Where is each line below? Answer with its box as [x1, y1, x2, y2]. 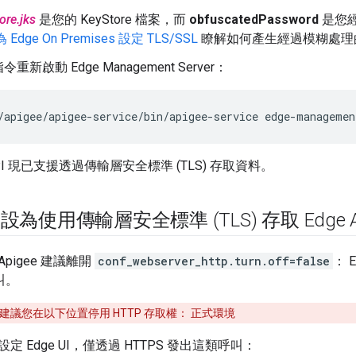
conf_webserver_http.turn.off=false [98, 253, 330, 269]
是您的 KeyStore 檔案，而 [36, 12, 189, 28]
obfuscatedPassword [189, 12, 319, 28]
